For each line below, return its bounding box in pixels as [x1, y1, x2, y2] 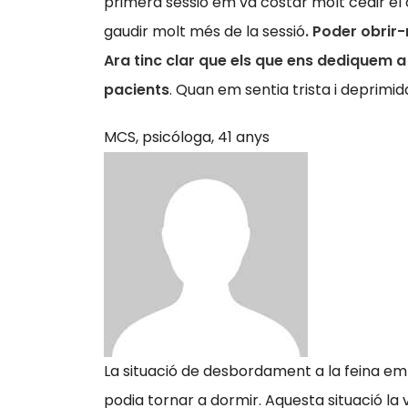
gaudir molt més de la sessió [104, 21, 305, 42]
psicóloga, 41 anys [142, 127, 270, 148]
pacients [104, 79, 169, 100]
